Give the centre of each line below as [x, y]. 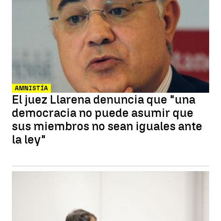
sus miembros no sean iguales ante [107, 126]
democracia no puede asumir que [103, 113]
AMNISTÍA [31, 88]
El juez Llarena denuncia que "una [104, 99]
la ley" [29, 139]
